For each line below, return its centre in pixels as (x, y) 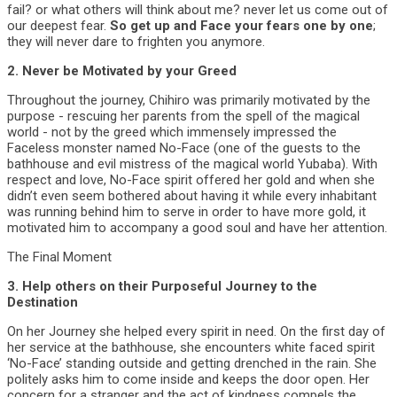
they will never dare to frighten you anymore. (136, 42)
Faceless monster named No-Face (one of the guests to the (184, 148)
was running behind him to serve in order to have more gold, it (187, 212)
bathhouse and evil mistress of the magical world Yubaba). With (192, 164)
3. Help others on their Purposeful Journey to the (162, 286)
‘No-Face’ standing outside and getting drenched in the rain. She (192, 363)
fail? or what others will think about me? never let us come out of (198, 10)
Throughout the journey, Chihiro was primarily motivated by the (189, 100)
